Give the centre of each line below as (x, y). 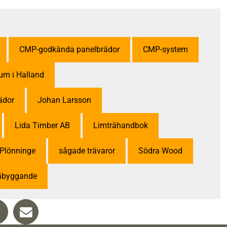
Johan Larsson (64, 100)
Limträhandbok (121, 126)
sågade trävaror (87, 151)
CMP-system (165, 50)
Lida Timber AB (42, 126)
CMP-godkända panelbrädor (69, 50)
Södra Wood (160, 151)
